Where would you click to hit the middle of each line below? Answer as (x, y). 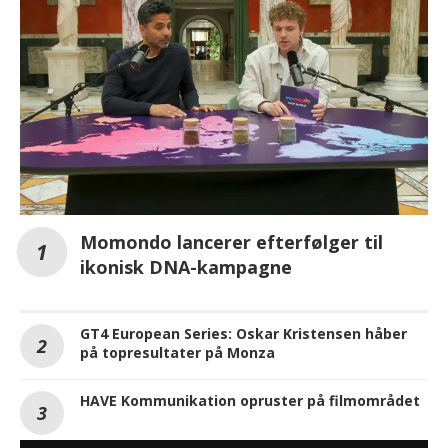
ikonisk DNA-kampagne (186, 266)
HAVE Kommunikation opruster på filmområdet (250, 400)
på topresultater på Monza (177, 352)
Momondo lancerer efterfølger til (231, 241)
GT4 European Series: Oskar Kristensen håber (243, 333)
